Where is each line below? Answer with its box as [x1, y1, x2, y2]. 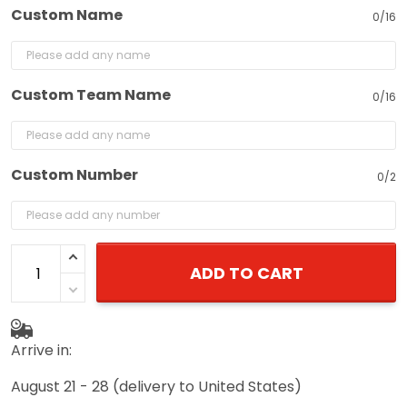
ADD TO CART [189, 262, 303, 284]
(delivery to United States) [113, 375, 302, 397]
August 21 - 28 [11, 375, 109, 397]
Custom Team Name [11, 84, 171, 105]
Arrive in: [11, 339, 72, 361]
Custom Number [11, 164, 138, 185]
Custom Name [11, 5, 123, 25]
